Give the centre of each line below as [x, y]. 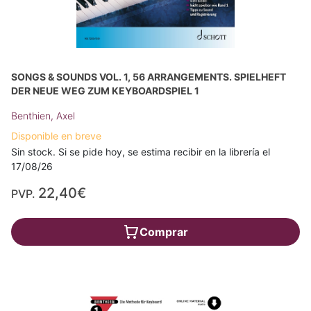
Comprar [164, 232]
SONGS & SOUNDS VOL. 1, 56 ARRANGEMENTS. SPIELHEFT [149, 77]
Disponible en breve [56, 136]
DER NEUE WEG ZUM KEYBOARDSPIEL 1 [105, 91]
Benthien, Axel [43, 116]
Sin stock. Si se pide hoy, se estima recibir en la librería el [141, 152]
